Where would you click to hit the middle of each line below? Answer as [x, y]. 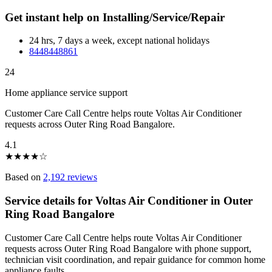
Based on [24, 177]
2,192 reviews [70, 177]
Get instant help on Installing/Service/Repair [115, 17]
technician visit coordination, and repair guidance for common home [135, 259]
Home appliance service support [66, 93]
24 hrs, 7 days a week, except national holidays [119, 41]
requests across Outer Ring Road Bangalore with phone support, [128, 248]
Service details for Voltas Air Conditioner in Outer [129, 201]
